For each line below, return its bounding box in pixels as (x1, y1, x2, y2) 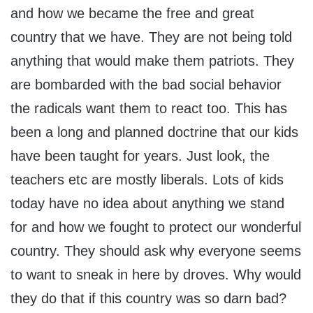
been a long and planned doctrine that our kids (10, 124, 298, 140)
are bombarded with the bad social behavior (10, 77, 282, 93)
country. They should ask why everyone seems (10, 243, 301, 259)
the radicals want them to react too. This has (10, 101, 287, 117)
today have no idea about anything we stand (10, 196, 284, 212)
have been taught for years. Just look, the (10, 148, 270, 164)
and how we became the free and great (10, 6, 254, 22)
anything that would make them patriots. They (10, 53, 294, 69)
